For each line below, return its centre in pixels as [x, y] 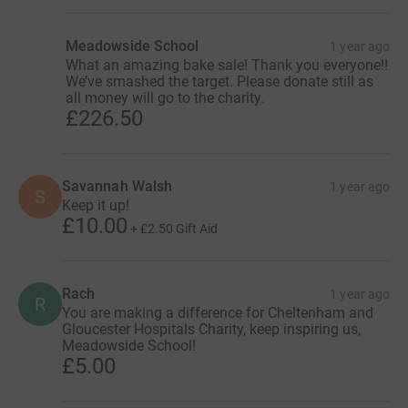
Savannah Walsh [117, 186]
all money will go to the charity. [165, 97]
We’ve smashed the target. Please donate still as [219, 81]
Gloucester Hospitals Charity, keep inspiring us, [211, 329]
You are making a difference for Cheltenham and [218, 312]
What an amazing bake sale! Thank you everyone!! [227, 65]
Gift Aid [197, 228]
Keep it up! [96, 205]
